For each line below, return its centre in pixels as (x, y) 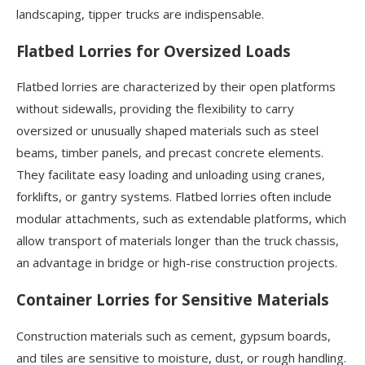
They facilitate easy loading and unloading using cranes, (171, 175)
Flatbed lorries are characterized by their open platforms (176, 87)
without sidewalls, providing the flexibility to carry (155, 109)
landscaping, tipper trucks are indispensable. (140, 13)
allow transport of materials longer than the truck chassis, (178, 241)
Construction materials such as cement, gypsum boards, (174, 335)
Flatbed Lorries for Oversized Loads (154, 51)
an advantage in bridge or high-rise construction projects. (177, 263)
